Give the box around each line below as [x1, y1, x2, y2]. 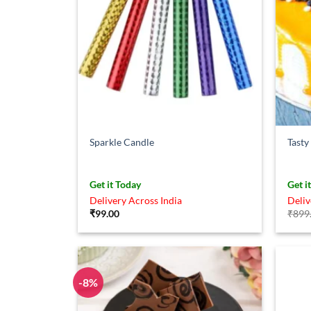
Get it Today [90, 178, 142, 190]
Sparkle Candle [90, 135, 155, 148]
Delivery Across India [90, 194, 183, 206]
